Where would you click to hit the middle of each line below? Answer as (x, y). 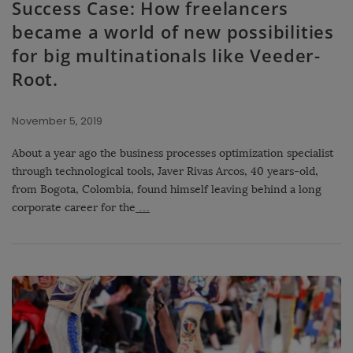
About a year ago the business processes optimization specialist (173, 154)
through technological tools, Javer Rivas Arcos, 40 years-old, (165, 172)
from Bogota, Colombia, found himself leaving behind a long (167, 190)
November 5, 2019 (57, 121)
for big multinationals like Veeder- (166, 56)
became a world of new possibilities (173, 32)
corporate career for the (74, 208)
